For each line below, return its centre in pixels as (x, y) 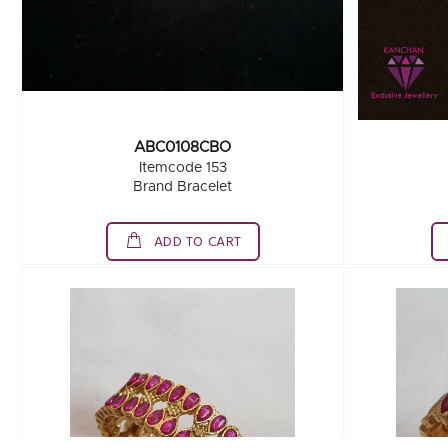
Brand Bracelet (183, 187)
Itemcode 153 (182, 168)
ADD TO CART (196, 242)
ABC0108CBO (183, 147)
